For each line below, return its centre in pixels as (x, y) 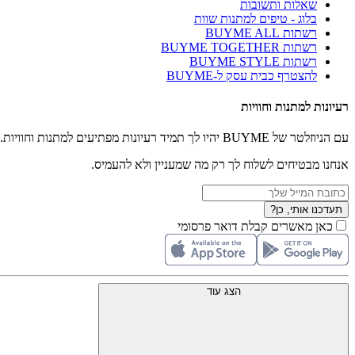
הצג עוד (223, 292)
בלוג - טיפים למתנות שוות (256, 18)
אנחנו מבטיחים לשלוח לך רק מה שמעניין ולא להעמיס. (220, 165)
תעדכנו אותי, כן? (306, 210)
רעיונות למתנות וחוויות (295, 106)
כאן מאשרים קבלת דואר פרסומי (255, 227)
